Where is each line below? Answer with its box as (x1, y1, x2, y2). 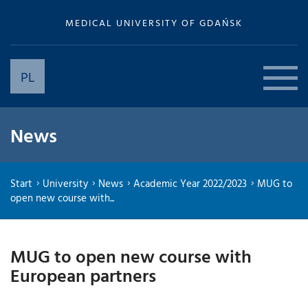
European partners (10, 262, 156, 289)
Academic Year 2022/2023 (133, 175, 247, 191)
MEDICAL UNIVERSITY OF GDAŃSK (65, 15, 243, 30)
